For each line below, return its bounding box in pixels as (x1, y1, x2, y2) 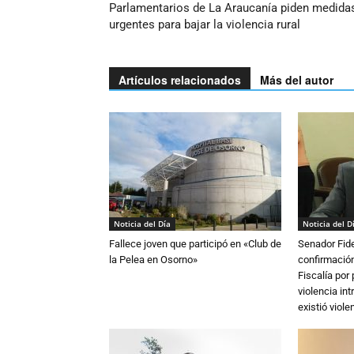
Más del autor (260, 72, 333, 88)
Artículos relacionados (119, 72, 241, 88)
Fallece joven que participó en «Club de (109, 238, 281, 250)
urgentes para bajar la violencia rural (109, 17, 300, 32)
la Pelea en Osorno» (109, 254, 198, 265)
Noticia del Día (114, 218, 171, 229)
